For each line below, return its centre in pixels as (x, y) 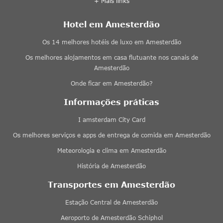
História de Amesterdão (111, 166)
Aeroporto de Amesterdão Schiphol (111, 218)
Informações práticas (111, 102)
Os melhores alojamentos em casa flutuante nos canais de (111, 58)
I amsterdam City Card (111, 120)
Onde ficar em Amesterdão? (111, 84)
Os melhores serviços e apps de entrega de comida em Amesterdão (111, 135)
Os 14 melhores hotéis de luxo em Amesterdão (111, 42)
